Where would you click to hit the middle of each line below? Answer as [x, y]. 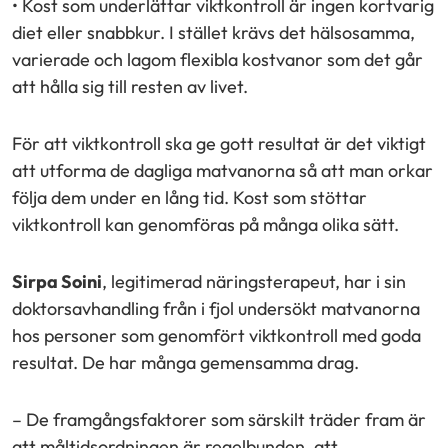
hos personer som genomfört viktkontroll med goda [216, 335]
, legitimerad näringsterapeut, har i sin [254, 281]
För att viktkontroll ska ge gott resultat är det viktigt [219, 143]
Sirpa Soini [57, 281]
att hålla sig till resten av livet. [130, 86]
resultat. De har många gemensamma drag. [185, 362]
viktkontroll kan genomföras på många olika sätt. [205, 224]
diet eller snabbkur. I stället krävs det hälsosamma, [213, 32]
